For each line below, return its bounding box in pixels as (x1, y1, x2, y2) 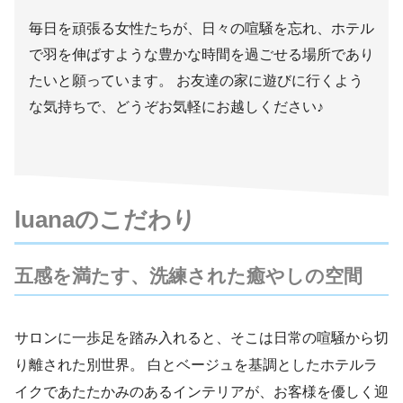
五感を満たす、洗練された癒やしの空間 (14, 264, 363, 286)
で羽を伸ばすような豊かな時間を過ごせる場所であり (29, 46, 374, 62)
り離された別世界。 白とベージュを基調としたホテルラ (14, 356, 378, 372)
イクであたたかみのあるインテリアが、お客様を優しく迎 (14, 383, 389, 399)
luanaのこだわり (14, 206, 196, 232)
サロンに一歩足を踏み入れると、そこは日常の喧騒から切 (14, 329, 389, 345)
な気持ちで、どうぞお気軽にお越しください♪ (29, 98, 324, 114)
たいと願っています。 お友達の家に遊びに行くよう (29, 72, 363, 88)
